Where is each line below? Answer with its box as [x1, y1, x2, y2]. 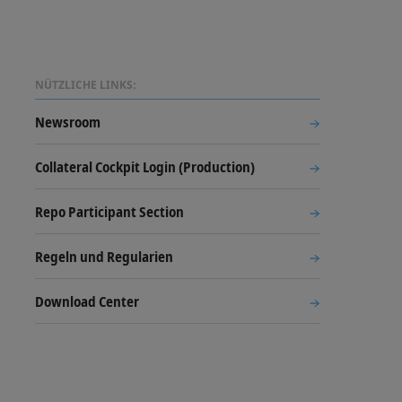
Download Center [35, 292, 139, 312]
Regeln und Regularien [35, 247, 173, 267]
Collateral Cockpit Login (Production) [35, 157, 255, 178]
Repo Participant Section [35, 202, 184, 223]
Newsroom [35, 112, 100, 133]
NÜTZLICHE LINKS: [35, 76, 136, 92]
